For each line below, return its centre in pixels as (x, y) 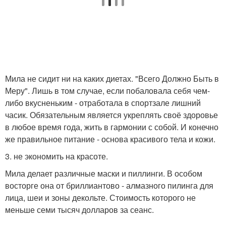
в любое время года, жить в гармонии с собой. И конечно (112, 127)
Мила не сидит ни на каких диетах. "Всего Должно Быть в (112, 78)
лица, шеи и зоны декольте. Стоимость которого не (100, 197)
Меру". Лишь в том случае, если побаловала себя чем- (107, 90)
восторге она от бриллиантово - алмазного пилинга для (109, 185)
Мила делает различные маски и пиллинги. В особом (104, 173)
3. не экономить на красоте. (56, 156)
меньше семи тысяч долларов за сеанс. (79, 209)
